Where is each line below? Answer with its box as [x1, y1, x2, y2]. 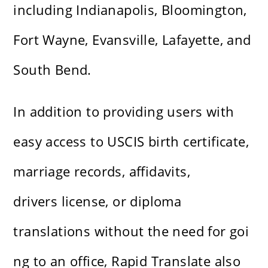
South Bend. [13, 60, 92, 79]
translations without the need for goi [13, 222, 249, 240]
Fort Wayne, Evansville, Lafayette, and [13, 31, 251, 49]
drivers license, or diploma [13, 192, 182, 211]
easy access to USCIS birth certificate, [13, 132, 249, 151]
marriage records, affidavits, [13, 162, 191, 181]
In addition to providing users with [13, 102, 234, 121]
